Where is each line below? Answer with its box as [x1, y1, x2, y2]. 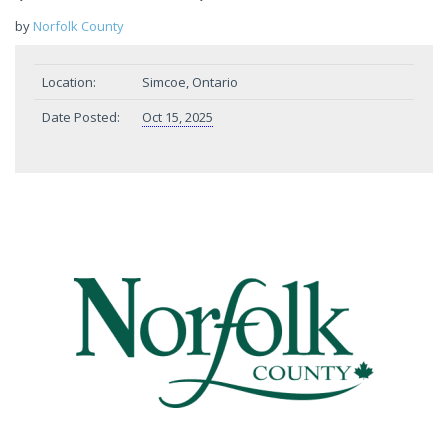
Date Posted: [42, 108, 120, 126]
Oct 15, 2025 [142, 108, 213, 126]
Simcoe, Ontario [142, 73, 238, 91]
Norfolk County [33, 17, 124, 35]
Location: [42, 73, 96, 91]
